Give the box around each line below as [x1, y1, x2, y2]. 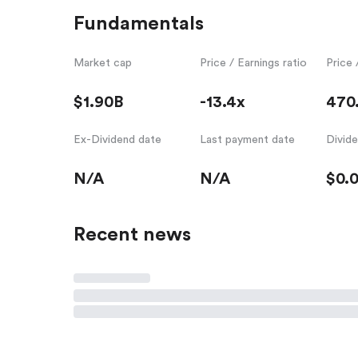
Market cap [74, 57, 132, 69]
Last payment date [199, 133, 295, 145]
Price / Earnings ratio [199, 57, 307, 69]
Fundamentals [74, 14, 204, 34]
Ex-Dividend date [74, 133, 161, 145]
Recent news [74, 225, 191, 245]
